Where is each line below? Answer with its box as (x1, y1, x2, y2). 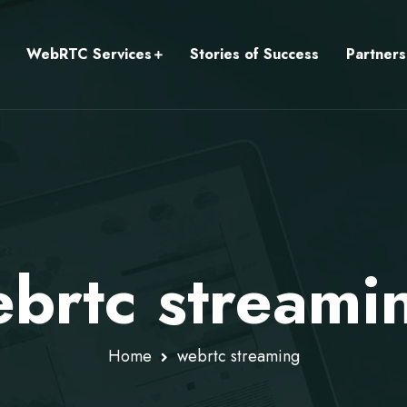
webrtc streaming (176, 344, 300, 368)
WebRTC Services (26, 44, 152, 65)
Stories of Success (190, 44, 319, 65)
